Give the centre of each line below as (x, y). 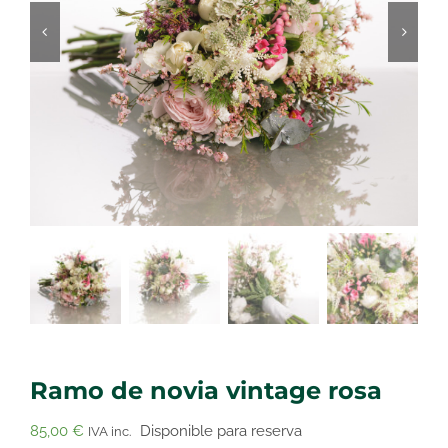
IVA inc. (109, 431)
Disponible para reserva (221, 430)
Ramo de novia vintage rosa (206, 389)
